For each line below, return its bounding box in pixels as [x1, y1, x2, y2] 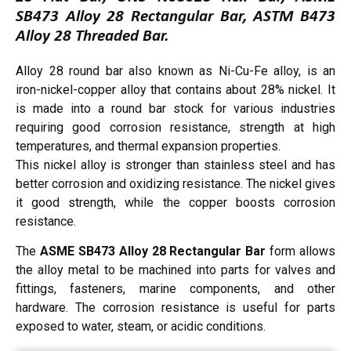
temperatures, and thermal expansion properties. [16, 139, 280, 154]
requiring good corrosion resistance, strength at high [16, 120, 335, 136]
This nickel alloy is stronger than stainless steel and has [16, 157, 335, 173]
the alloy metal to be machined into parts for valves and [16, 262, 335, 278]
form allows [266, 244, 335, 259]
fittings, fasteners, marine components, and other [16, 281, 335, 297]
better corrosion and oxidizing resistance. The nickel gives [16, 176, 335, 192]
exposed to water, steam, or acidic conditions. [16, 319, 266, 335]
